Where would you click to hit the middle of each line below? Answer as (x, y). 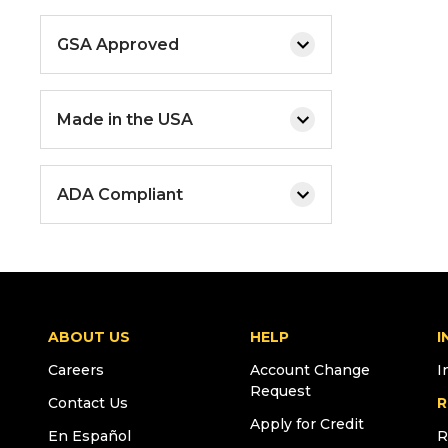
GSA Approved (118, 44)
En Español (89, 436)
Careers (76, 370)
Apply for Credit (307, 424)
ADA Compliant (120, 194)
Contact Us (88, 403)
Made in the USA (125, 119)
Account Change (310, 370)
